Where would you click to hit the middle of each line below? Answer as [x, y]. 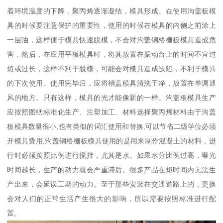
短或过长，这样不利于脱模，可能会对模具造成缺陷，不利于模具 [111, 68]
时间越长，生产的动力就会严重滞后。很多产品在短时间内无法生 [111, 169]
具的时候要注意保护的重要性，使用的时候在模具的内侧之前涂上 [111, 25]
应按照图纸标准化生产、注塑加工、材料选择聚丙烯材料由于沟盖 [111, 112]
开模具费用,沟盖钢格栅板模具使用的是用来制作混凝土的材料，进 [111, 141]
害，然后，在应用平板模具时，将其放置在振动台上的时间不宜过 [111, 54]
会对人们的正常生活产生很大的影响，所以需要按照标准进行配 [111, 198]
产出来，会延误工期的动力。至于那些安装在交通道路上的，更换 [111, 184]
